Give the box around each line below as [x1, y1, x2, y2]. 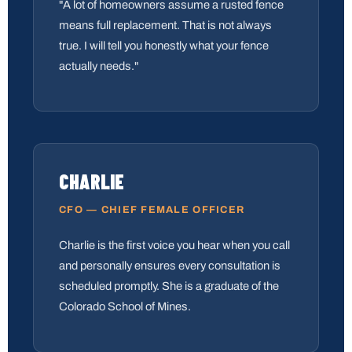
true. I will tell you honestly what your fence [59, 38, 269, 52]
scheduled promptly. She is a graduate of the [59, 280, 279, 293]
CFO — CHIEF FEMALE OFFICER [59, 204, 245, 216]
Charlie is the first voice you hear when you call [59, 239, 290, 252]
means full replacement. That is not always [59, 18, 272, 31]
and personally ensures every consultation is [59, 259, 280, 273]
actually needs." [59, 59, 139, 72]
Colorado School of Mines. [59, 300, 191, 313]
